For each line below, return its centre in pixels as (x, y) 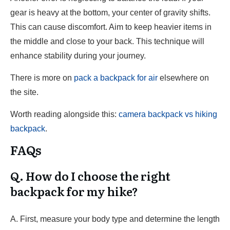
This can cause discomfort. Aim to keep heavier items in (111, 27)
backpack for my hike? (75, 191)
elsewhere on (183, 78)
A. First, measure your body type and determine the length (115, 219)
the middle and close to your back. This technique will (107, 41)
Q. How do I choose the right (90, 176)
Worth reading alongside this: (64, 114)
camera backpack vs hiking (168, 114)
